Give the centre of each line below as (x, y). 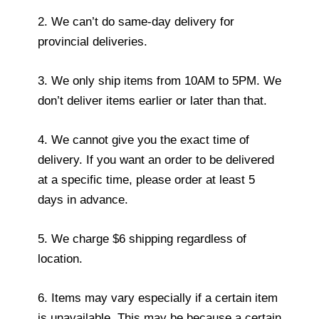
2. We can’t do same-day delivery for (136, 21)
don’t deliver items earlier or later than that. (152, 100)
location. (60, 259)
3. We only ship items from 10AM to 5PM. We (159, 80)
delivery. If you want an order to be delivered (156, 159)
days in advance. (83, 199)
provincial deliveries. (93, 41)
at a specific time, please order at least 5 (146, 179)
